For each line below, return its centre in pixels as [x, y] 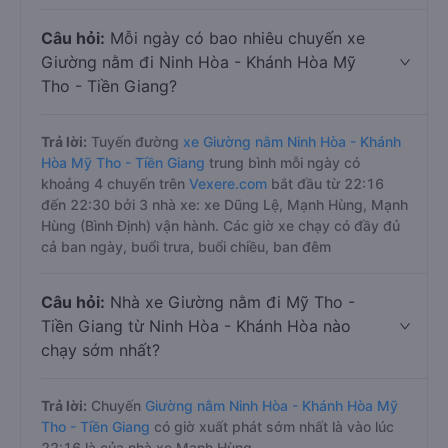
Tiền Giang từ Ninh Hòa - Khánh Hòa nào [196, 326]
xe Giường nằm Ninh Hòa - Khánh [292, 141]
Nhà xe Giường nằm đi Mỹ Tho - [230, 302]
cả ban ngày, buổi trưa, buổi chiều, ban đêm [186, 246]
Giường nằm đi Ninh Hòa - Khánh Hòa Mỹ [198, 62]
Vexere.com [230, 183]
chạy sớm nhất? [100, 350]
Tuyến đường [135, 141]
